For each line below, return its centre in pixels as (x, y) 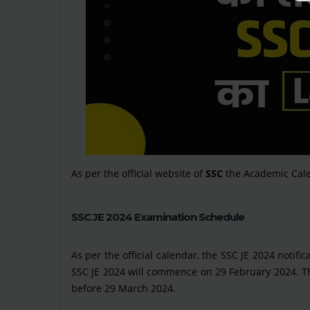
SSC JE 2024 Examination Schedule (158, 217)
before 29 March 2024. (124, 288)
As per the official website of (138, 173)
